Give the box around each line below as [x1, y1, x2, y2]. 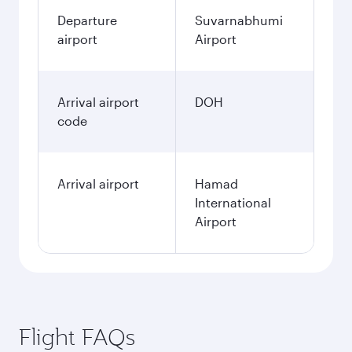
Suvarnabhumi [195, 13, 283, 27]
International [195, 195, 271, 210]
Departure [57, 13, 117, 27]
